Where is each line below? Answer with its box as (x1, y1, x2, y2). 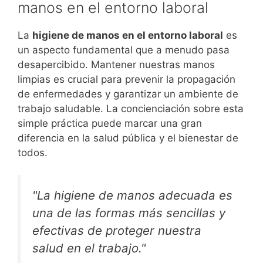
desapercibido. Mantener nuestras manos (18, 58, 215, 70)
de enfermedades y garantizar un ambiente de (18, 87, 238, 100)
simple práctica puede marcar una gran (18, 117, 202, 129)
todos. (18, 146, 48, 159)
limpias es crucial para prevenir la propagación (18, 73, 235, 85)
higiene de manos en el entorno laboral (32, 29, 223, 41)
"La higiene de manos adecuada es (32, 188, 232, 203)
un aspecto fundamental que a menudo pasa (18, 43, 230, 56)
